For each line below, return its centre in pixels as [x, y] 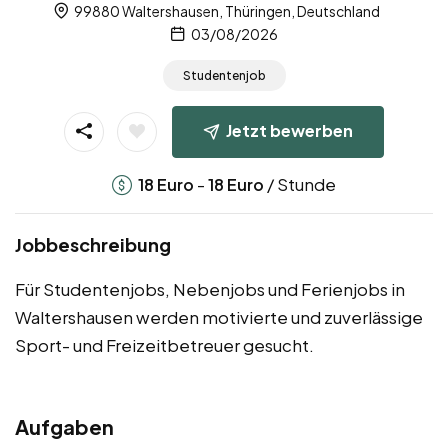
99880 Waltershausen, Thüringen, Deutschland [226, 11]
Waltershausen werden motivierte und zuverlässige [219, 316]
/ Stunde [300, 183]
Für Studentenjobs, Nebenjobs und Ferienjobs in [210, 288]
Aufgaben [64, 426]
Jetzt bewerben [289, 130]
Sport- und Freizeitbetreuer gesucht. [164, 344]
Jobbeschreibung [93, 244]
